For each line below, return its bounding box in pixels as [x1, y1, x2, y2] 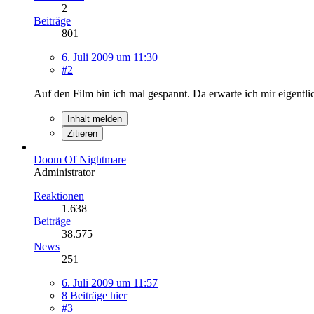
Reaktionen [34, 189, 84, 202]
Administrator [34, 165, 95, 178]
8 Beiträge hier [62, 289, 127, 301]
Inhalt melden [67, 113, 122, 124]
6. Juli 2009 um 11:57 [62, 276, 158, 289]
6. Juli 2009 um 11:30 [62, 50, 158, 63]
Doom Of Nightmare [34, 153, 126, 165]
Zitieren [67, 128, 97, 139]
